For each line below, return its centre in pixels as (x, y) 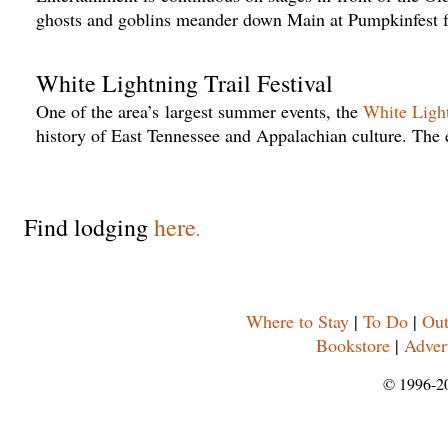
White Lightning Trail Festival (184, 83)
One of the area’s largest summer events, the (200, 111)
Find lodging (89, 227)
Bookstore (352, 345)
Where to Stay (297, 321)
